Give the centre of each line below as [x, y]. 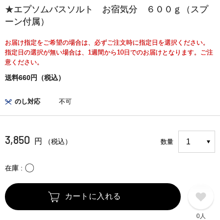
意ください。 [24, 62]
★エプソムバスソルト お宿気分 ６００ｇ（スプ [107, 10]
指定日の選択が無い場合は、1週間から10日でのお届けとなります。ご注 [109, 53]
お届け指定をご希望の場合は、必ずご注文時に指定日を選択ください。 [107, 43]
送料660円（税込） [35, 78]
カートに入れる [93, 196]
